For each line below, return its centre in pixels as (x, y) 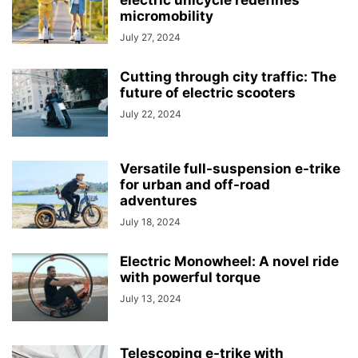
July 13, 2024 (151, 298)
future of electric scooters (208, 93)
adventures (159, 201)
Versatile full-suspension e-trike (230, 169)
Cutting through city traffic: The (228, 77)
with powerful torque (190, 277)
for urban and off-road (195, 185)
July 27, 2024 (150, 37)
